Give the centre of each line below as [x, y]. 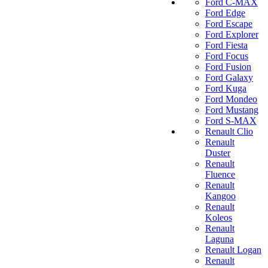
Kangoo [220, 196]
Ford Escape [229, 24]
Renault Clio [229, 131]
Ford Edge [225, 13]
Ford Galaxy [229, 77]
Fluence [220, 174]
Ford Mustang [232, 110]
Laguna [220, 239]
